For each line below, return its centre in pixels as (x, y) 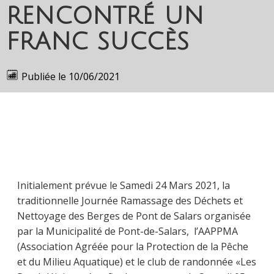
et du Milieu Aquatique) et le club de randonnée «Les (137, 262)
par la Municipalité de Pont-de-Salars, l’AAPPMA (128, 231)
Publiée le (44, 76)
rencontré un (105, 16)
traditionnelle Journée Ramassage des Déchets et (130, 201)
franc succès (98, 42)
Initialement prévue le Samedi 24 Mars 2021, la (124, 186)
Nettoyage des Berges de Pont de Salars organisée (134, 216)
